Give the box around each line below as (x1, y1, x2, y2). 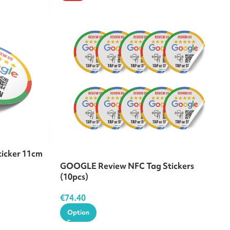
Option (67, 208, 89, 217)
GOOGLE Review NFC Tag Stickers (60, 160, 194, 171)
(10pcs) (60, 171, 88, 182)
